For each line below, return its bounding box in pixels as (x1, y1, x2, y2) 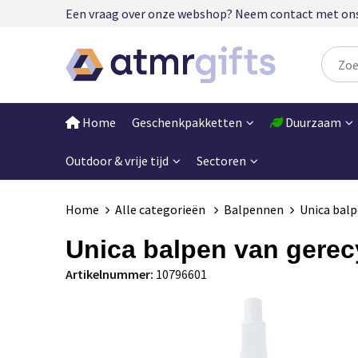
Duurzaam (282, 113, 341, 130)
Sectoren (196, 152, 246, 169)
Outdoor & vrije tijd (65, 152, 169, 169)
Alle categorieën (114, 201, 208, 217)
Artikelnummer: (65, 265, 153, 282)
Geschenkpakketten (131, 113, 242, 130)
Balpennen (223, 201, 284, 217)
